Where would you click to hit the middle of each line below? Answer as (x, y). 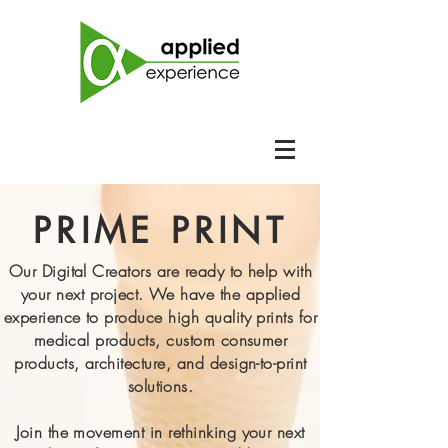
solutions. (160, 386)
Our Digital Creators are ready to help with (160, 271)
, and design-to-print (236, 363)
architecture (125, 363)
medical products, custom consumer (160, 340)
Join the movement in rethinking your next (160, 432)
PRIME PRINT (160, 230)
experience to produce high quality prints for (160, 317)
